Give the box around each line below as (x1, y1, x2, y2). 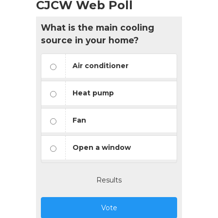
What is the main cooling (41, 22, 154, 33)
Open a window (73, 143, 131, 152)
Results (96, 175, 122, 184)
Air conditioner (73, 61, 128, 70)
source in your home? (41, 35, 139, 45)
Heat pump (73, 88, 114, 97)
